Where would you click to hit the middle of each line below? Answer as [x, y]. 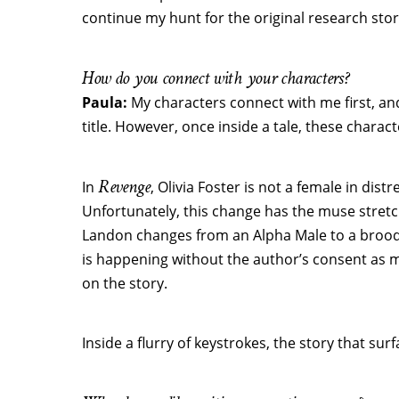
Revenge [124, 187]
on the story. [125, 283]
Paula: [106, 102]
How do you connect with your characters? [216, 78]
